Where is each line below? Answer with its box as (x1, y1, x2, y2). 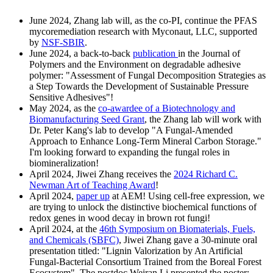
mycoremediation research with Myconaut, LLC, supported (29, 26, 257, 37)
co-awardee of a (98, 102, 162, 113)
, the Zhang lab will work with (144, 113, 261, 124)
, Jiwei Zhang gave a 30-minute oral (119, 234, 257, 245)
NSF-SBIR (41, 37, 85, 48)
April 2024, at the (29, 223, 99, 234)
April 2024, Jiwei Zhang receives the (29, 168, 174, 179)
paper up (76, 190, 110, 201)
